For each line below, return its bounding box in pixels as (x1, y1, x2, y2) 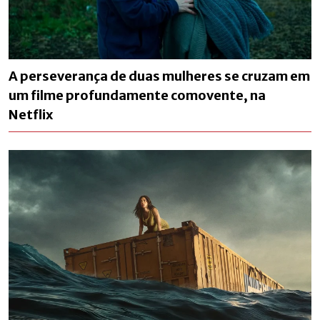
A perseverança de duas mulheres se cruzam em (9, 68, 310, 85)
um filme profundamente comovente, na (9, 87, 266, 104)
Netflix (9, 106, 53, 124)
